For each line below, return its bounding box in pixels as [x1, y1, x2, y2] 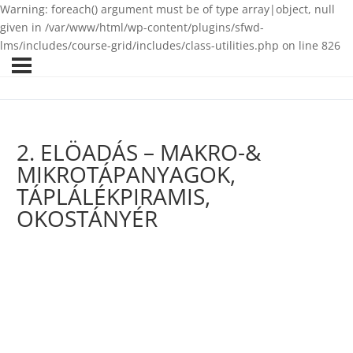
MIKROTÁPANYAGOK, [17, 159, 236, 190]
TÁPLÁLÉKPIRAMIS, [17, 181, 210, 212]
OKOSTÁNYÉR [17, 203, 158, 234]
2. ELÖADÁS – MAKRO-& [17, 137, 261, 168]
